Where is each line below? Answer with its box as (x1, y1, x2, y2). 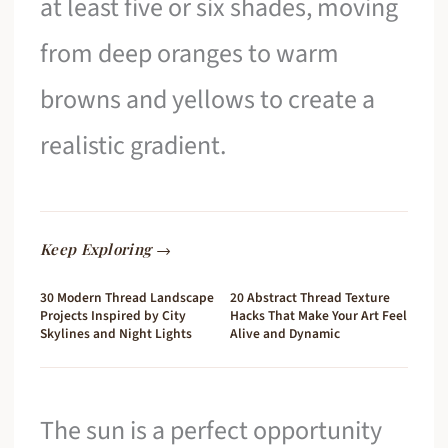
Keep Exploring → (40, 239, 171, 260)
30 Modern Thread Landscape (40, 288, 215, 308)
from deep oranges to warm (40, 35, 340, 73)
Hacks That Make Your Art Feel (230, 306, 407, 326)
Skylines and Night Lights (40, 324, 193, 344)
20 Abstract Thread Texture (230, 288, 390, 308)
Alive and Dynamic (230, 324, 340, 344)
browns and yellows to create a (40, 81, 376, 119)
